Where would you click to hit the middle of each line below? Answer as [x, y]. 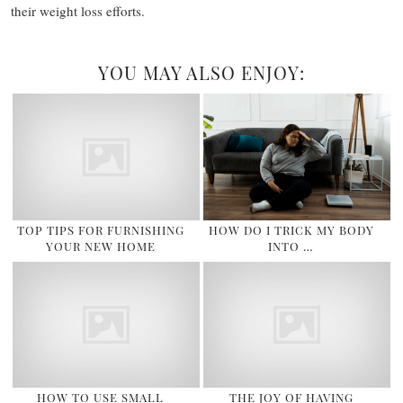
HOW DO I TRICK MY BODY [291, 229]
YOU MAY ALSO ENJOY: [201, 72]
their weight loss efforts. [78, 11]
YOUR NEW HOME [100, 246]
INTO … [291, 246]
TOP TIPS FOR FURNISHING [100, 229]
